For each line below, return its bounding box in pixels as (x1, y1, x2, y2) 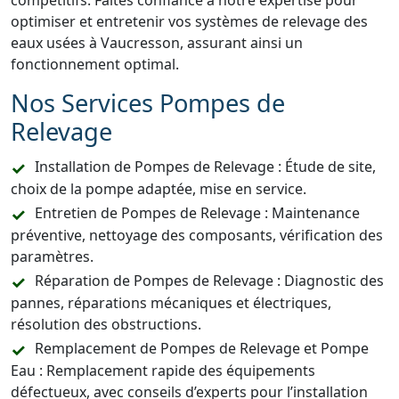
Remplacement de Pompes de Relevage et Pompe (35, 338, 369, 358)
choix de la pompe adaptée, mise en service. (11, 179, 306, 199)
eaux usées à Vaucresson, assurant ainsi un (11, 33, 303, 53)
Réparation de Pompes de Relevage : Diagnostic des (35, 271, 384, 290)
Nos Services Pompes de (11, 86, 285, 119)
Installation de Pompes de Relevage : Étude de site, (35, 157, 376, 176)
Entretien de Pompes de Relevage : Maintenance (35, 203, 360, 223)
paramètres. (11, 247, 94, 266)
